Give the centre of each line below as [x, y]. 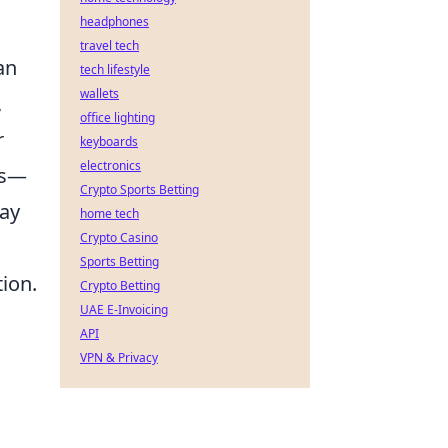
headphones [114, 21]
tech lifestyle [115, 69]
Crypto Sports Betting [139, 189]
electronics [110, 165]
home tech [109, 213]
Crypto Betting [120, 285]
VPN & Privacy [119, 357]
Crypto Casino [119, 237]
